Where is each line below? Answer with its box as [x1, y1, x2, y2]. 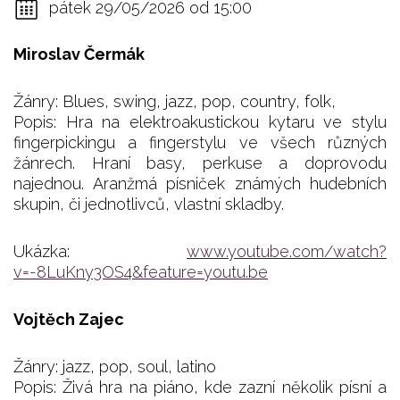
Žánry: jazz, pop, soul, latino [13, 357, 216, 377]
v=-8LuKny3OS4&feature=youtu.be [13, 262, 268, 282]
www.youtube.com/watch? [187, 242, 387, 262]
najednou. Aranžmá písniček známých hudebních [13, 174, 387, 194]
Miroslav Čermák [13, 45, 145, 64]
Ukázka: [13, 242, 187, 262]
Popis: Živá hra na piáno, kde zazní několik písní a [13, 378, 387, 397]
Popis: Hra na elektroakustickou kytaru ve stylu [13, 112, 387, 132]
